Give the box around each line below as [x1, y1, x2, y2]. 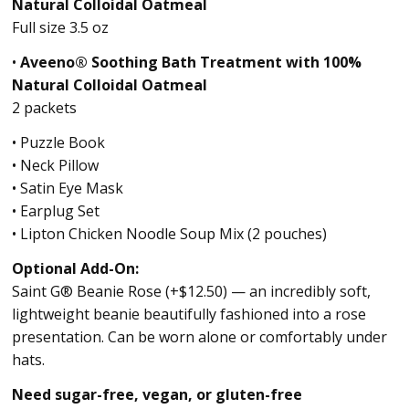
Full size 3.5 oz [11, 17, 109, 38]
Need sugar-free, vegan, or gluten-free [11, 384, 302, 405]
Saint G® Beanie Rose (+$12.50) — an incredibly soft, [11, 281, 371, 302]
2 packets [11, 98, 77, 119]
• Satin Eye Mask [11, 178, 123, 199]
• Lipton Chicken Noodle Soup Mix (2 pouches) [11, 224, 327, 245]
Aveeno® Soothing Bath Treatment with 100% [19, 52, 362, 73]
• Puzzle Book [11, 132, 105, 153]
